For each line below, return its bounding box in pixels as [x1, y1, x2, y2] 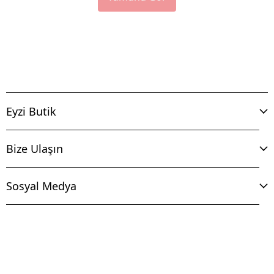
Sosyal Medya [6, 178, 76, 193]
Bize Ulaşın [6, 141, 63, 156]
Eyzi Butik [6, 103, 56, 119]
